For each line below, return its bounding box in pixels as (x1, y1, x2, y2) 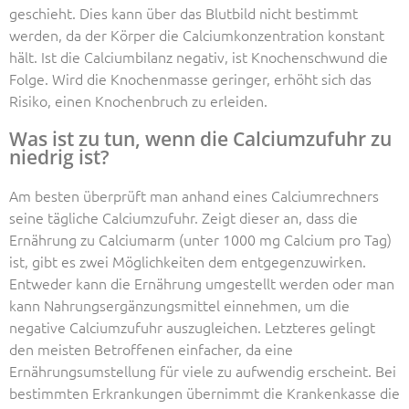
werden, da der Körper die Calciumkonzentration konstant (9, 25, 384, 46)
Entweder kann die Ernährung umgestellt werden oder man (9, 273, 394, 294)
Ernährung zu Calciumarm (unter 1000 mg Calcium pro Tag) (9, 229, 392, 250)
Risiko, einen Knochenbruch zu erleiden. (9, 90, 267, 111)
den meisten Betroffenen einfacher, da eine (9, 339, 293, 360)
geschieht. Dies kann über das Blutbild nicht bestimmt (9, 3, 358, 24)
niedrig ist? (9, 144, 110, 171)
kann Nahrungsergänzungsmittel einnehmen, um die (9, 295, 350, 316)
